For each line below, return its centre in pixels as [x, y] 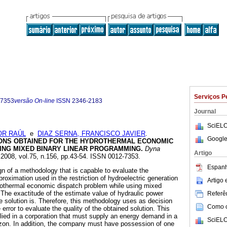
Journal [205, 111]
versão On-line [34, 101]
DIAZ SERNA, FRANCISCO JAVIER [91, 134]
